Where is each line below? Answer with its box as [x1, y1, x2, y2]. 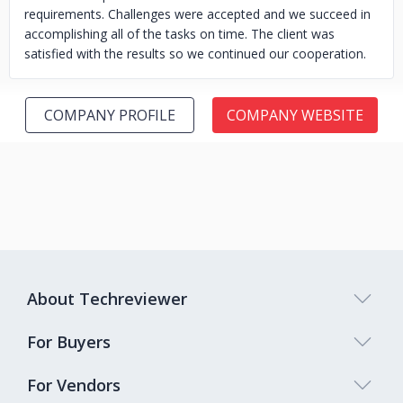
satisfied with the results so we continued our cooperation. [24, 45, 366, 62]
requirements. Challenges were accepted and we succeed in [24, 5, 371, 22]
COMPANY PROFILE [44, 105, 175, 125]
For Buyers [27, 331, 111, 353]
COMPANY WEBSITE [227, 105, 363, 125]
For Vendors [27, 374, 121, 396]
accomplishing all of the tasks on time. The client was [24, 25, 335, 42]
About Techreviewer [27, 288, 187, 309]
